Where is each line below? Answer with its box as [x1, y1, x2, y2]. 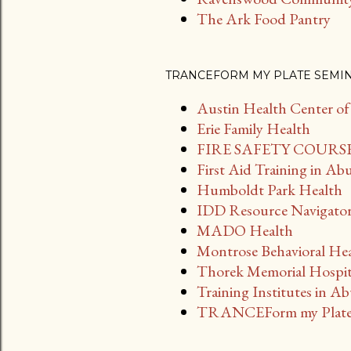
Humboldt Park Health [197, 179, 342, 200]
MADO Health [197, 220, 293, 241]
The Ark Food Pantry [197, 9, 331, 29]
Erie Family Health [197, 118, 310, 139]
